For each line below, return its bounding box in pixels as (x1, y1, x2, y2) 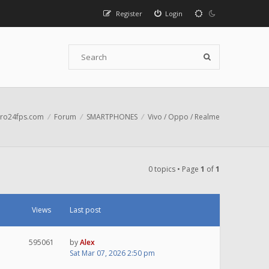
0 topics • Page (148, 164, 201, 174)
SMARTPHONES (86, 112, 138, 122)
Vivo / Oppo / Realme (148, 112, 220, 122)
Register (115, 9, 142, 18)
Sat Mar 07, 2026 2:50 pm (70, 248, 155, 258)
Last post (70, 205, 101, 215)
